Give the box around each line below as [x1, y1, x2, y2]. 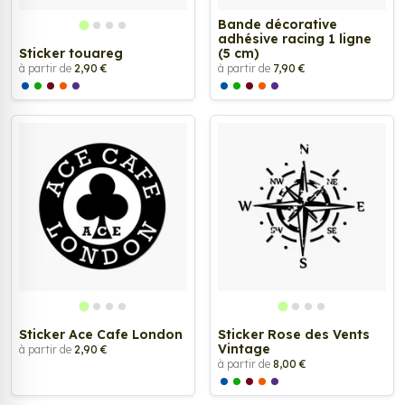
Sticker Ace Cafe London [19, 325, 183, 343]
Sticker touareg [19, 44, 123, 61]
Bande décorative [218, 15, 337, 33]
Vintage [218, 340, 270, 357]
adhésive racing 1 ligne [218, 30, 372, 47]
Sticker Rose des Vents [218, 325, 370, 343]
